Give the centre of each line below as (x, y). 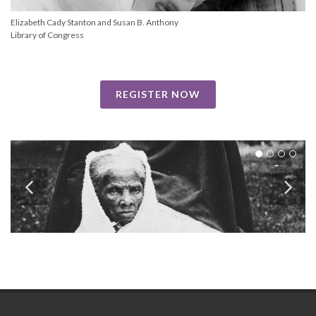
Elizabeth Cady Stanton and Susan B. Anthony (95, 23)
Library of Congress (47, 35)
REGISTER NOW (158, 95)
